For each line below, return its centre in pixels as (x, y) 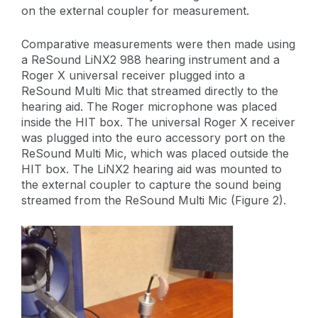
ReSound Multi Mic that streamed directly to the (150, 91)
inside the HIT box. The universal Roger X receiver (158, 122)
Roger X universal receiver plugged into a (133, 75)
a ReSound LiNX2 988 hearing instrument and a (150, 59)
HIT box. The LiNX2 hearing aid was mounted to (152, 169)
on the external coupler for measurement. (135, 10)
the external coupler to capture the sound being (151, 184)
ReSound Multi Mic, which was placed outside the (155, 153)
